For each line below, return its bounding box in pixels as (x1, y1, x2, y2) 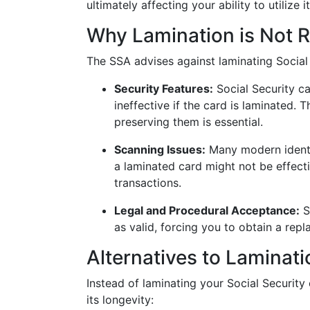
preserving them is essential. (114, 115, 263, 129)
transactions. (114, 176, 181, 190)
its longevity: (86, 293, 154, 307)
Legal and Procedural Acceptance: (114, 203, 300, 217)
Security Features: (114, 82, 213, 95)
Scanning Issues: (114, 143, 206, 156)
